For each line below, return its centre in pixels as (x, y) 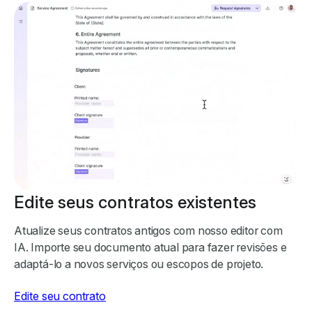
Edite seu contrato (60, 296)
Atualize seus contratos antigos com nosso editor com (148, 231)
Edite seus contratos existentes (135, 203)
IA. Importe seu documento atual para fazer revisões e (150, 248)
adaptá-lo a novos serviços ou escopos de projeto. (139, 264)
